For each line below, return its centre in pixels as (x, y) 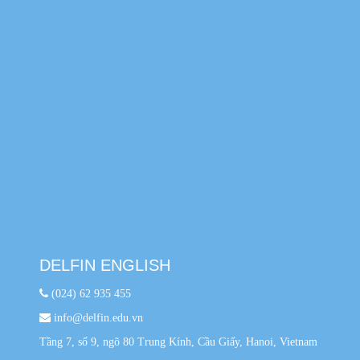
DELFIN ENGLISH (104, 265)
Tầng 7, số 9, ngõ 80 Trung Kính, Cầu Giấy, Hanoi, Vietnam (178, 342)
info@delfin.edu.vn (96, 317)
